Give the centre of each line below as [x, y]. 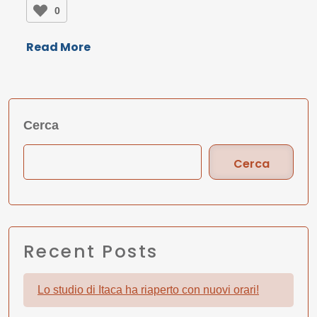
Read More [58, 47]
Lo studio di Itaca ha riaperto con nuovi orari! [148, 290]
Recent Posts [91, 252]
